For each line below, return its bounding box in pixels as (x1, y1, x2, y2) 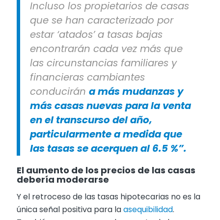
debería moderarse (16, 173, 109, 186)
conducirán (29, 84, 89, 98)
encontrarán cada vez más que (29, 41, 183, 55)
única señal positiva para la (16, 204, 123, 216)
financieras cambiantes (29, 70, 145, 84)
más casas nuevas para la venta (29, 98, 191, 112)
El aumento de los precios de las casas (16, 164, 195, 176)
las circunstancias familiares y (29, 55, 177, 70)
